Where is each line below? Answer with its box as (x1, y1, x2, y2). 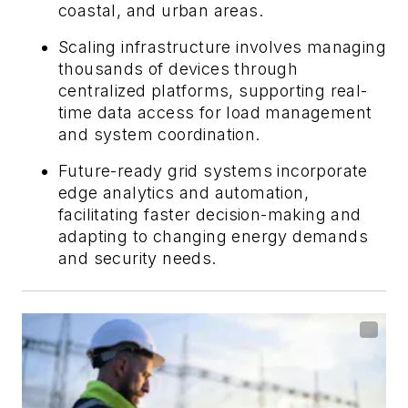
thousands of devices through (58, 58, 299, 78)
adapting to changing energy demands (58, 226, 368, 246)
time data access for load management (58, 102, 372, 122)
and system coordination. (58, 124, 260, 144)
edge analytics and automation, (58, 182, 309, 202)
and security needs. (58, 248, 217, 268)
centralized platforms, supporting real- (58, 80, 368, 100)
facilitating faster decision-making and (58, 204, 362, 224)
